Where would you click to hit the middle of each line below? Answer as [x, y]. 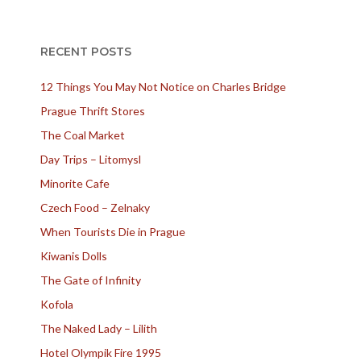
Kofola [57, 304]
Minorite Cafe [75, 183]
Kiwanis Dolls [74, 256]
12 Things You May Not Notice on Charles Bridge [163, 87]
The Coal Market [83, 135]
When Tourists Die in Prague [113, 232]
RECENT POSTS [86, 52]
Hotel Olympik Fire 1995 [101, 353]
